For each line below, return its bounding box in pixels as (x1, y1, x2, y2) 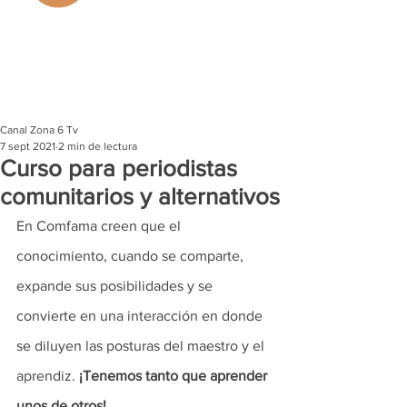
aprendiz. (16, 368, 79, 383)
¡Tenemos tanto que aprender (79, 368, 271, 383)
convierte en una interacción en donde (16, 308, 266, 323)
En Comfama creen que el (16, 218, 184, 233)
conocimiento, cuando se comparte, (16, 248, 247, 263)
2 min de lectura (58, 140, 137, 153)
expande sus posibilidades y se (16, 278, 216, 293)
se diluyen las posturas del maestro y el (16, 338, 268, 353)
